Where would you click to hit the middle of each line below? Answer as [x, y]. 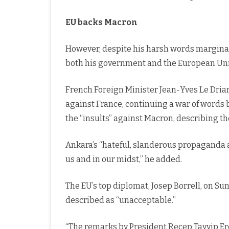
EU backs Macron [101, 22]
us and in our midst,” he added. [124, 159]
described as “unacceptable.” [121, 200]
